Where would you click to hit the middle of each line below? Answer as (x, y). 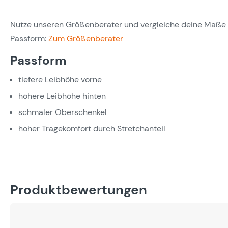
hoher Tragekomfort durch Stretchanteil (92, 129)
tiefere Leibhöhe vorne (60, 80)
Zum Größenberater (86, 38)
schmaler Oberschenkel (63, 112)
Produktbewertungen (79, 190)
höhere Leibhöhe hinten (62, 96)
